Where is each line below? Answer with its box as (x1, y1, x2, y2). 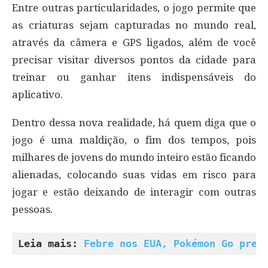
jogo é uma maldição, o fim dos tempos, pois (12, 134, 256, 147)
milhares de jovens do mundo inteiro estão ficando (12, 151, 256, 164)
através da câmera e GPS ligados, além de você (12, 36, 256, 49)
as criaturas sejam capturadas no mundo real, (12, 19, 256, 32)
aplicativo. (12, 89, 63, 101)
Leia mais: (18, 237, 84, 250)
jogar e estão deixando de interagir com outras (12, 186, 256, 199)
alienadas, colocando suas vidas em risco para (12, 169, 256, 181)
